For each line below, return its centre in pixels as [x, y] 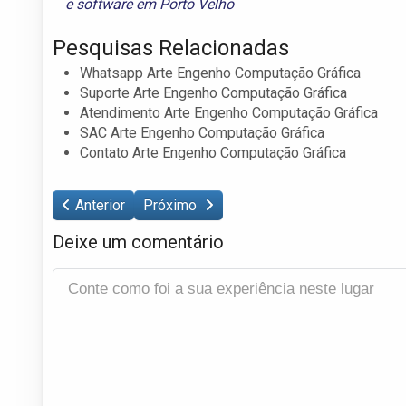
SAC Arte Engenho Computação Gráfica [202, 132]
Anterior [100, 205]
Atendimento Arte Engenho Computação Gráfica [229, 112]
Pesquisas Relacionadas [171, 48]
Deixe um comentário [138, 242]
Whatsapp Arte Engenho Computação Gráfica [220, 72]
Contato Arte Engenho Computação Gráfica [213, 152]
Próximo [172, 205]
